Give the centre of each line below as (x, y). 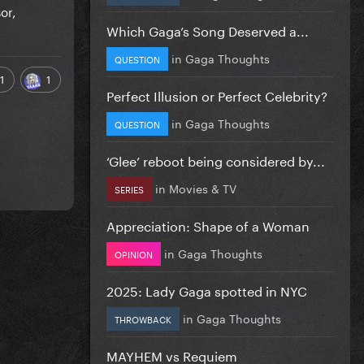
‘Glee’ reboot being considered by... (216, 159)
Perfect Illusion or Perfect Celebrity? (217, 94)
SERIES (129, 188)
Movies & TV (203, 187)
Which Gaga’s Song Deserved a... (208, 29)
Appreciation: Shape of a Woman (208, 224)
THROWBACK (143, 318)
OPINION (134, 253)
